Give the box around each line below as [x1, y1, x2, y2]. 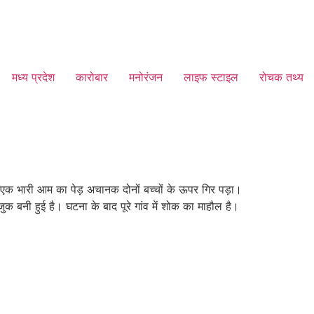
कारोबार [76, 70, 108, 84]
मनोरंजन [129, 70, 163, 84]
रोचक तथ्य [259, 70, 303, 84]
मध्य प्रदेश [12, 70, 55, 84]
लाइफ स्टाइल [184, 70, 238, 84]
